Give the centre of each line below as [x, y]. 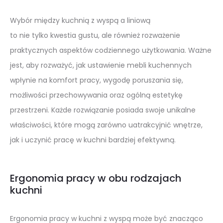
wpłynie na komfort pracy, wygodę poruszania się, [97, 80]
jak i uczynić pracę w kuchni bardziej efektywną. [93, 140]
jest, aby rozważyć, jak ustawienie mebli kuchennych [101, 65]
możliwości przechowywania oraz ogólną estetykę [96, 95]
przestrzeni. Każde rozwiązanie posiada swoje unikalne [103, 110]
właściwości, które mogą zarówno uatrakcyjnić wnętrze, [106, 125]
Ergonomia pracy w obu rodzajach [96, 178]
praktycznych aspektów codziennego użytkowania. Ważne [111, 51]
